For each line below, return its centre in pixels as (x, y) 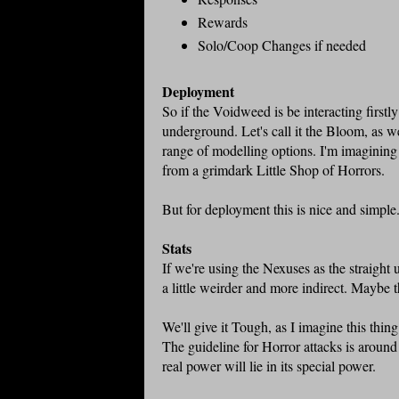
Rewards (223, 22)
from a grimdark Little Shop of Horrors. (276, 170)
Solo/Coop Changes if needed (282, 45)
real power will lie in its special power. (269, 366)
